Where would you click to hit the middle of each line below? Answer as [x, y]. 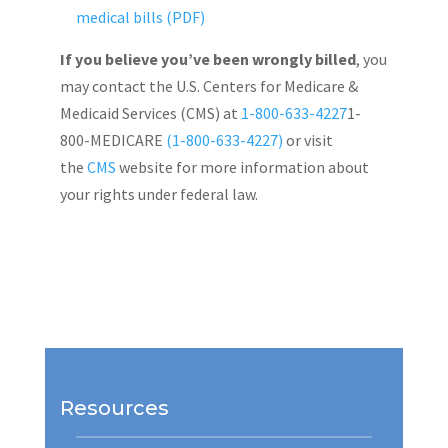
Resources [114, 407]
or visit [307, 139]
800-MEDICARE [112, 139]
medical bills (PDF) [140, 16]
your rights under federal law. [158, 193]
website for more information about [242, 166]
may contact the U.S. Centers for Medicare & [208, 85]
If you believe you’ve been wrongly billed [207, 58]
